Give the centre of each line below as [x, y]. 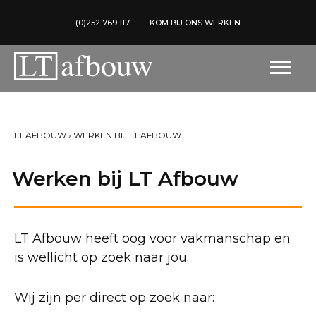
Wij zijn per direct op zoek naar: [114, 298]
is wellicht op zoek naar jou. [102, 257]
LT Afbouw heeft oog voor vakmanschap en [152, 238]
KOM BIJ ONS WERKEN [195, 23]
